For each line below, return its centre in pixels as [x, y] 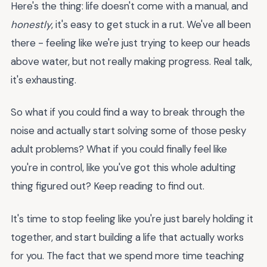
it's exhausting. [44, 80]
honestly [31, 24]
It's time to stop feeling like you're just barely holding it [132, 218]
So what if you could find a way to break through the [128, 112]
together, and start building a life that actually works [127, 237]
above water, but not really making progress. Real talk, [131, 61]
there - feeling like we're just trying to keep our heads [131, 43]
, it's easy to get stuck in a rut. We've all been [151, 24]
